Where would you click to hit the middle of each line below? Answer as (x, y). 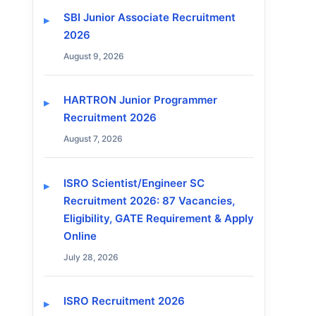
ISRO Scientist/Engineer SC (134, 183)
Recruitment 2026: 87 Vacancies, (149, 200)
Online (80, 236)
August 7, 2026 (93, 139)
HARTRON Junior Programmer (140, 100)
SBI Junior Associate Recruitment (150, 17)
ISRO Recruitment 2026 (124, 300)
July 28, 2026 (91, 257)
